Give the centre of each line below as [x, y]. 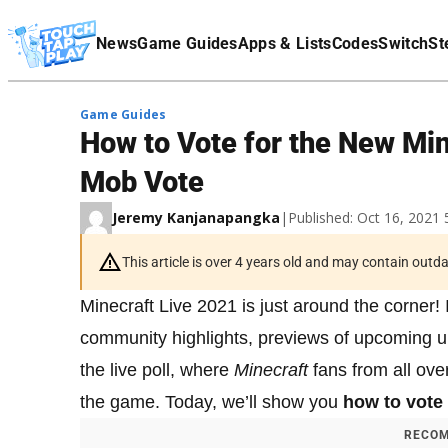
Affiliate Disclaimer [69, 43]
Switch [403, 43]
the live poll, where [157, 370]
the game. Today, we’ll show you [211, 402]
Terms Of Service [62, 15]
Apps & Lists [284, 43]
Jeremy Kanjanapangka [196, 217]
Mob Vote [142, 182]
